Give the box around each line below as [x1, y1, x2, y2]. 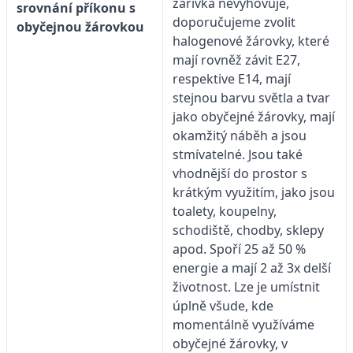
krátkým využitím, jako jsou [173, 183, 335, 201]
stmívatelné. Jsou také [173, 145, 303, 163]
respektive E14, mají [173, 69, 291, 87]
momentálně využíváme [173, 315, 314, 333]
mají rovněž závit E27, [173, 50, 300, 69]
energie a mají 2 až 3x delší [173, 258, 331, 277]
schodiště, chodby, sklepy [173, 221, 324, 239]
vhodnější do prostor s [173, 164, 307, 182]
